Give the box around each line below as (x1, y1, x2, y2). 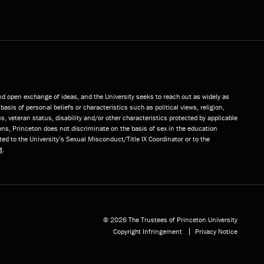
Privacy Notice (195, 226, 237, 236)
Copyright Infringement (113, 226, 182, 236)
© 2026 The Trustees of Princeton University (103, 214, 237, 224)
